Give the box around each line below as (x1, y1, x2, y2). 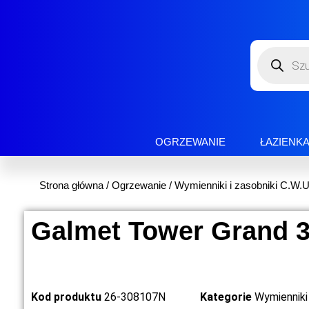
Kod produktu (31, 290, 104, 304)
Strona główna (39, 179, 103, 192)
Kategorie (200, 290, 252, 304)
